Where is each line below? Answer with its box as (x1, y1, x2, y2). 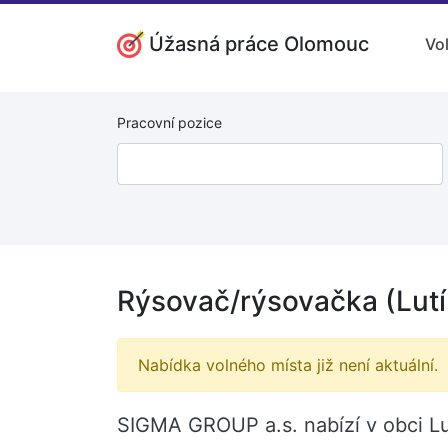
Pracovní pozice (117, 114, 222, 131)
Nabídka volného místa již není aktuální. (138, 355, 438, 375)
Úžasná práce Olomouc (149, 31, 369, 56)
